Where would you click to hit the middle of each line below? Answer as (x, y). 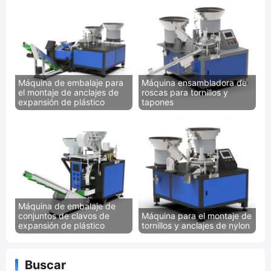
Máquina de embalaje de (67, 206)
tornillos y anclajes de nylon (196, 225)
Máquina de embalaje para (71, 82)
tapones (158, 102)
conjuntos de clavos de (64, 215)
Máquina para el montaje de (197, 215)
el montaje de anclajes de (68, 92)
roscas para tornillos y (185, 92)
